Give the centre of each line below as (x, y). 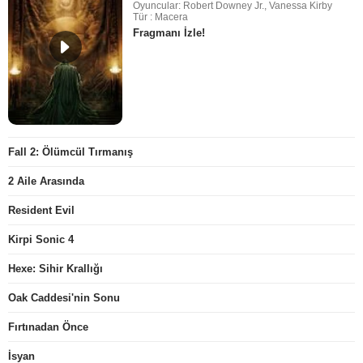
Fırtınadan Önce (48, 327)
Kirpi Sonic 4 (41, 240)
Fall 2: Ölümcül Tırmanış (70, 152)
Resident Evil (41, 211)
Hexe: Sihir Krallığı (56, 269)
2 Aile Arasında (46, 181)
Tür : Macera (161, 17)
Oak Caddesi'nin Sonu (64, 298)
